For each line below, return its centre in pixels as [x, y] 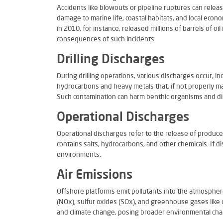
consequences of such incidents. [106, 39]
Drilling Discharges [111, 60]
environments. [79, 155]
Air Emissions [95, 175]
